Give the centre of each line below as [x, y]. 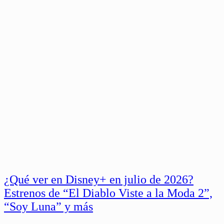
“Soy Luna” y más [48, 207]
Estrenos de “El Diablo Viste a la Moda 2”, [108, 193]
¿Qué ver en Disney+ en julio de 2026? [99, 180]
